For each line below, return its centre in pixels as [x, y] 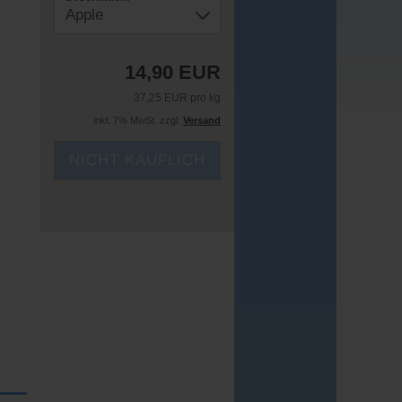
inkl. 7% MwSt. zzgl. [138, 120]
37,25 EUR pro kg [177, 98]
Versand [201, 120]
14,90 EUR [172, 72]
